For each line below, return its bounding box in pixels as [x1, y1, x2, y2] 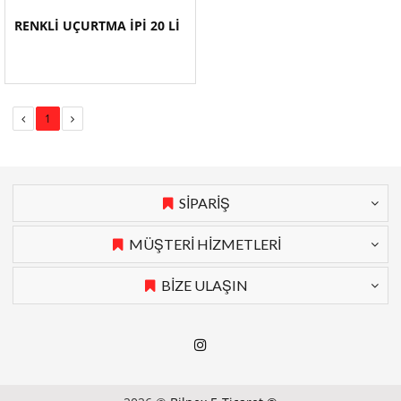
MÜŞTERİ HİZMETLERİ [128, 235, 281, 252]
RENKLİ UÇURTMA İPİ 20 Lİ [14, 17, 180, 34]
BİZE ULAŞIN [161, 277, 248, 294]
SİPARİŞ [179, 194, 230, 211]
